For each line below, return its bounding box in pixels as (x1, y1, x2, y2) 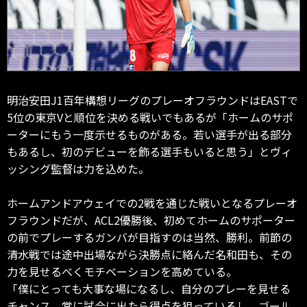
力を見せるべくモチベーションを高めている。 (7, 262, 237, 280)
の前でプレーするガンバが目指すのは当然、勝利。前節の (7, 228, 292, 245)
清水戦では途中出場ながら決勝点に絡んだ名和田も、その (7, 245, 292, 262)
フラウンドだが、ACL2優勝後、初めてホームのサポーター (7, 211, 295, 228)
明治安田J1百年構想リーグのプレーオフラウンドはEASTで (7, 91, 298, 108)
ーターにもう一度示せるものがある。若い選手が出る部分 (7, 125, 292, 143)
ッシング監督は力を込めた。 (7, 160, 149, 177)
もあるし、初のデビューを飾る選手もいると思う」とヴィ (7, 143, 292, 160)
